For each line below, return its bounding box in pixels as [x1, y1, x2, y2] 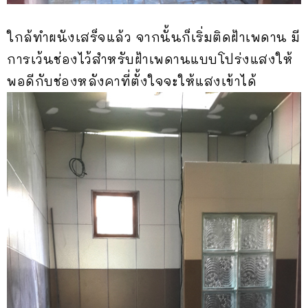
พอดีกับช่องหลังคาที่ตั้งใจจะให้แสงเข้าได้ [7, 73, 256, 90]
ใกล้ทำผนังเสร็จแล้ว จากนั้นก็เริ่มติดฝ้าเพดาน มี [7, 29, 300, 46]
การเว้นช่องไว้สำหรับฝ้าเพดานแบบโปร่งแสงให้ [7, 51, 293, 68]
